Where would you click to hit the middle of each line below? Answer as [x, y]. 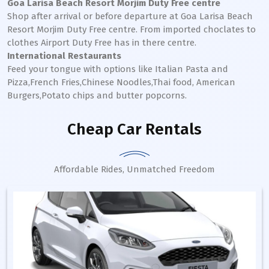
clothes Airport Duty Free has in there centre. [102, 43]
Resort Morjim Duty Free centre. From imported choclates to [131, 29]
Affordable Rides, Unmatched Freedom [134, 169]
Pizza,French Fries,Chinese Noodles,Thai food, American [121, 82]
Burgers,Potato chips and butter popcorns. [97, 95]
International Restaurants [64, 56]
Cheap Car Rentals [134, 129]
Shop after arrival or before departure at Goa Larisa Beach [130, 16]
